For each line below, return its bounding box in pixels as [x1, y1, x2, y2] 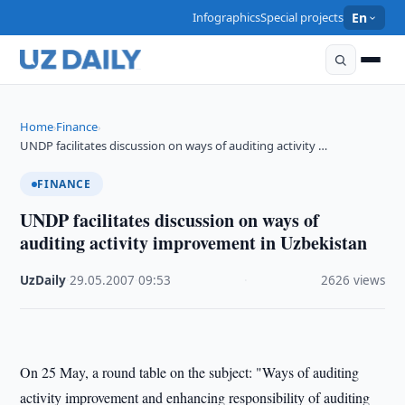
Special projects [260, 9, 344, 25]
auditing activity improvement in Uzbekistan [20, 230, 368, 256]
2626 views [320, 272, 385, 288]
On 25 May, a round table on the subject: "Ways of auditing [20, 363, 360, 381]
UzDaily [20, 272, 67, 288]
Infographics [193, 9, 261, 25]
